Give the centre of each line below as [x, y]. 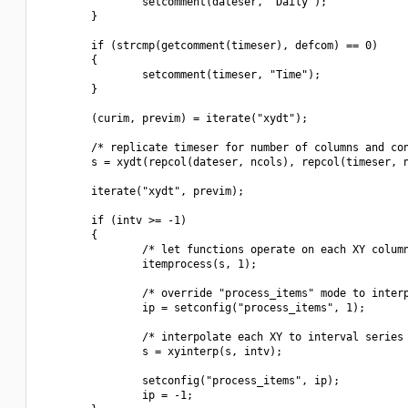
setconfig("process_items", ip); [190, 381]
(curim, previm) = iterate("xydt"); [174, 118]
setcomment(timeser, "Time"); [180, 75]
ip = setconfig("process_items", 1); [203, 308]
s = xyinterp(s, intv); [161, 352]
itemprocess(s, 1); [148, 264]
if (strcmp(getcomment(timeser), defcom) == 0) [209, 46]
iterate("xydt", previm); [142, 191]
